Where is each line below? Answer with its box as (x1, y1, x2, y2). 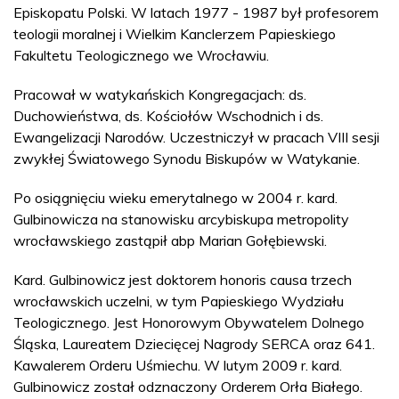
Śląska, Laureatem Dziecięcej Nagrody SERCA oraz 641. (13, 334, 375, 353)
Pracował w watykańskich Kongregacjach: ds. (13, 85, 306, 103)
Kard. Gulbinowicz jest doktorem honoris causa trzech (13, 270, 352, 289)
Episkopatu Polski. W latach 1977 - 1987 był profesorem (13, 3, 379, 21)
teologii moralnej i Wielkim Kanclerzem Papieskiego (13, 24, 336, 43)
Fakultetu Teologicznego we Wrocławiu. (13, 45, 269, 64)
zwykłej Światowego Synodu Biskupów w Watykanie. (13, 149, 360, 167)
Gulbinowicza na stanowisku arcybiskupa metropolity (13, 209, 349, 228)
